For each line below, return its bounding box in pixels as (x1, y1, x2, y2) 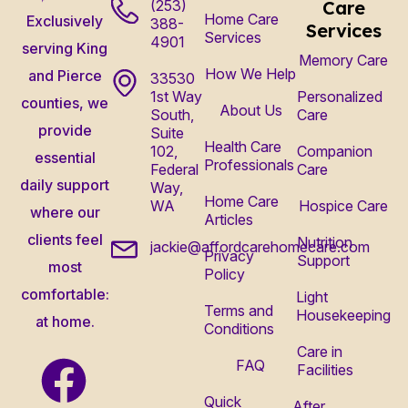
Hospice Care (299, 196, 388, 215)
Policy (204, 264, 245, 283)
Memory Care (299, 50, 388, 69)
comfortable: (20, 285, 109, 304)
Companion (297, 141, 372, 160)
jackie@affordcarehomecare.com (149, 237, 370, 256)
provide (37, 121, 92, 140)
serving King (22, 39, 107, 58)
